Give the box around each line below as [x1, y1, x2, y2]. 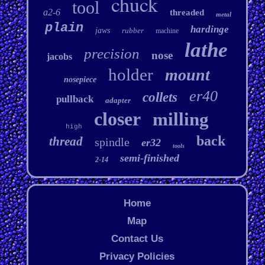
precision [83, 46, 140, 62]
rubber [122, 26, 144, 35]
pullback [56, 93, 94, 105]
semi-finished [119, 152, 179, 164]
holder [108, 65, 154, 85]
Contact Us [111, 233, 163, 245]
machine [156, 27, 179, 35]
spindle [94, 135, 130, 149]
